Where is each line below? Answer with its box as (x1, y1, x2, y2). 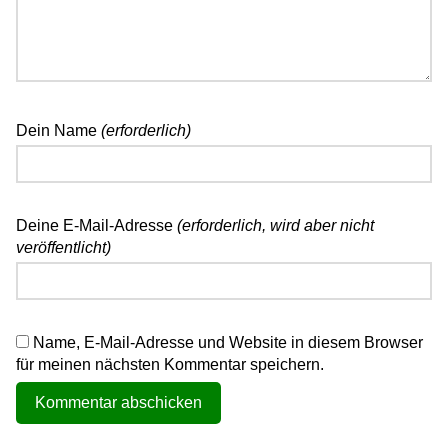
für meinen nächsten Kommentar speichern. (16, 356, 324, 374)
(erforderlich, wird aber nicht (177, 217, 374, 235)
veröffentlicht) (16, 239, 111, 257)
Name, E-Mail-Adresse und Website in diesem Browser (33, 334, 423, 352)
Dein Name (16, 121, 101, 139)
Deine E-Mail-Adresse (16, 217, 177, 235)
